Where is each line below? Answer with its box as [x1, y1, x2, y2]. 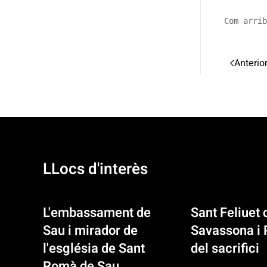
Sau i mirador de [43, 221, 138, 241]
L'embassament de [43, 203, 151, 223]
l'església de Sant [43, 239, 145, 259]
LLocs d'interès [43, 158, 148, 181]
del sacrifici [191, 239, 259, 259]
